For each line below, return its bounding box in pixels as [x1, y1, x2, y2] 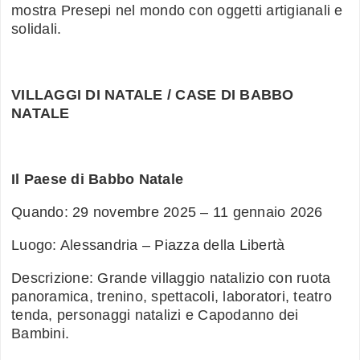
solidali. [11, 21, 62, 38]
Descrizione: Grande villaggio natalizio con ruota [11, 270, 331, 287]
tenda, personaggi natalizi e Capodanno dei [11, 307, 299, 324]
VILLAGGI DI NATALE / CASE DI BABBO [11, 87, 294, 104]
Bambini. [11, 325, 69, 342]
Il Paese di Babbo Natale [11, 171, 183, 188]
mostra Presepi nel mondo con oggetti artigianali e [11, 2, 343, 19]
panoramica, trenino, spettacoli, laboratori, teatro [11, 288, 332, 305]
